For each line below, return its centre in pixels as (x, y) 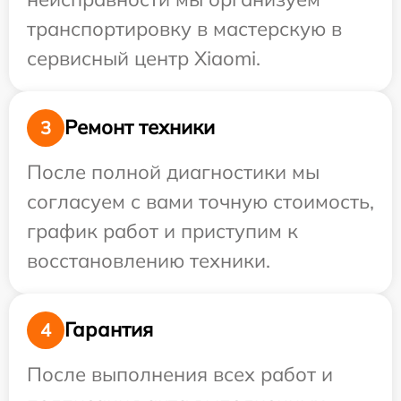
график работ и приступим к (162, 230)
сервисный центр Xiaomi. (144, 58)
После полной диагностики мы (173, 171)
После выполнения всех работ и (180, 374)
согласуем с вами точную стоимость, (200, 201)
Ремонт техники (140, 128)
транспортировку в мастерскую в (184, 28)
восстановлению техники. (149, 260)
